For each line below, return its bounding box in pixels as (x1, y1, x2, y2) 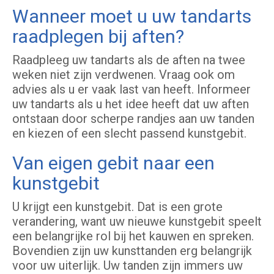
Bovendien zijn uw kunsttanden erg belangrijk (12, 243, 252, 259)
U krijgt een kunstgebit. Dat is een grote (12, 199, 223, 215)
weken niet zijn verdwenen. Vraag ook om (12, 67, 235, 83)
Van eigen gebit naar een (12, 152, 215, 174)
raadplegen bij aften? (12, 26, 184, 48)
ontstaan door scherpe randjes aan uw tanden (12, 111, 254, 127)
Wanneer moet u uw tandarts (12, 6, 251, 28)
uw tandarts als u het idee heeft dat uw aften (12, 97, 249, 112)
